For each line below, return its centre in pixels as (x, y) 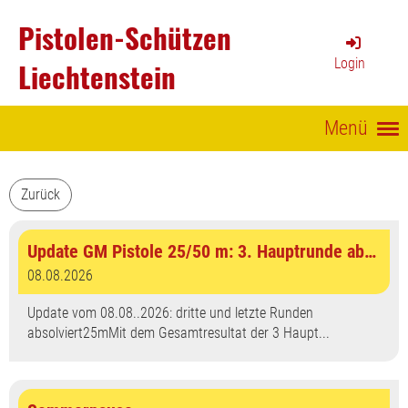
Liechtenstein (97, 76)
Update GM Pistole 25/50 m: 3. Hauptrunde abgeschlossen (370, 251)
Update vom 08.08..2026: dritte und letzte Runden (170, 313)
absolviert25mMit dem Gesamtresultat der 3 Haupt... (178, 333)
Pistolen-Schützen (125, 37)
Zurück (41, 194)
